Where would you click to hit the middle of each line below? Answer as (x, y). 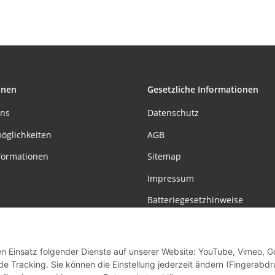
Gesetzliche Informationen (203, 90)
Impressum (171, 178)
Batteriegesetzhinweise (195, 199)
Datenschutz (173, 113)
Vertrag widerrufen (137, 263)
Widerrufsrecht (179, 222)
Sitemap (164, 157)
